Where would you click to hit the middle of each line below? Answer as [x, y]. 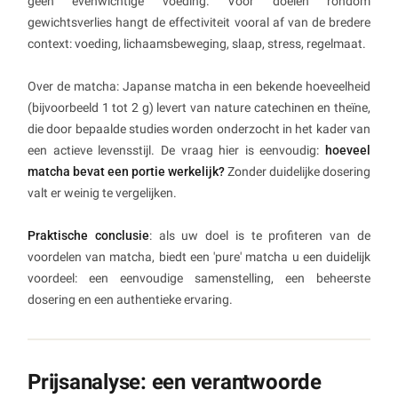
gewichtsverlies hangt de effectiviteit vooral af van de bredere [199, 23]
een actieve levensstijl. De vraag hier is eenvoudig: [176, 151]
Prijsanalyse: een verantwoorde [175, 382]
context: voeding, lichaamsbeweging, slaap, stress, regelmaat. [197, 44]
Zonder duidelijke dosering [298, 172]
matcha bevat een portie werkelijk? [126, 172]
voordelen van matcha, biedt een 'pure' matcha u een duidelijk [199, 257]
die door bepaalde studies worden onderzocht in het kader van [199, 129]
